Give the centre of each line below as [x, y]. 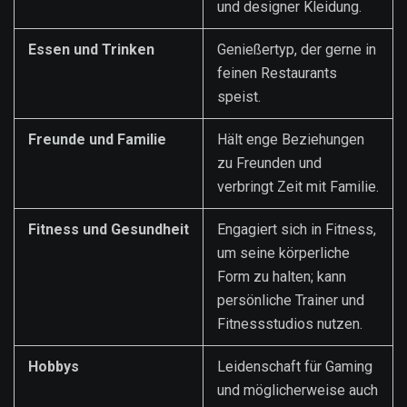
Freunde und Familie [97, 139]
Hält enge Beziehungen [291, 139]
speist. [239, 96]
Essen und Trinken [91, 49]
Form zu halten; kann [282, 276]
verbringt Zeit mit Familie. [298, 186]
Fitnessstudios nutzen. [290, 323]
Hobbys [54, 366]
